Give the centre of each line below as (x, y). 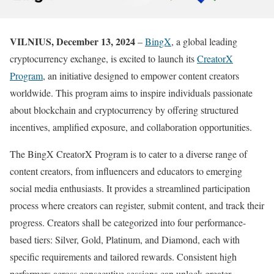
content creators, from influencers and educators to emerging (126, 171)
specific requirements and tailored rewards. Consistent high (123, 257)
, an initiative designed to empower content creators (141, 76)
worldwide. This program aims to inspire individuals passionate (131, 93)
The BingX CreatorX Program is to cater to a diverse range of (128, 154)
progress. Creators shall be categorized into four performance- (128, 223)
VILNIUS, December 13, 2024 (72, 42)
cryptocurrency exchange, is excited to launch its (103, 59)
